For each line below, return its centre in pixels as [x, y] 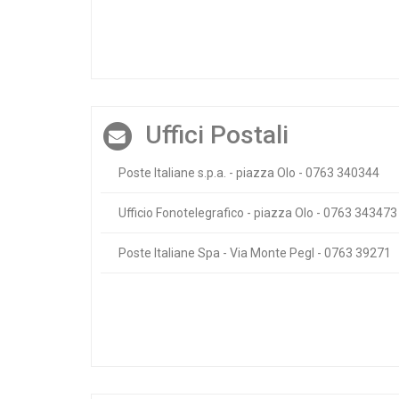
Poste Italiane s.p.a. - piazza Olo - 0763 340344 [249, 173]
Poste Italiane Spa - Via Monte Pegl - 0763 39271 [255, 253]
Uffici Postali [217, 135]
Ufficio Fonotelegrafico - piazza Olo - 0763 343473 [258, 213]
